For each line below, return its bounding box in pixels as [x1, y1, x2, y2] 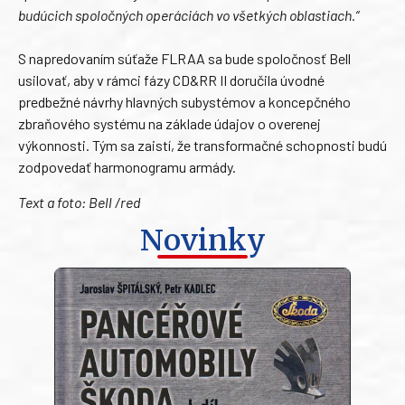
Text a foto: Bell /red [18, 193, 140, 211]
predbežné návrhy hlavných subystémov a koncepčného [18, 93, 351, 111]
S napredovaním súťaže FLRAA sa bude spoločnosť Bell [18, 50, 351, 68]
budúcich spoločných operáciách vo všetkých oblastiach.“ [18, 6, 359, 24]
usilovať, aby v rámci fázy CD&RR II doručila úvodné [18, 71, 325, 89]
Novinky [139, 222, 266, 259]
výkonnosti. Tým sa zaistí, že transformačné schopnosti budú [18, 137, 387, 155]
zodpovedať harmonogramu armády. [18, 158, 236, 176]
